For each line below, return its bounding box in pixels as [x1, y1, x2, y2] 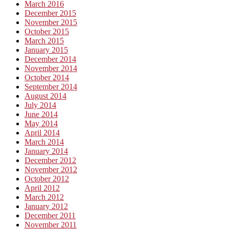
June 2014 [25, 109, 58, 119]
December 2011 [25, 211, 76, 220]
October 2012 [25, 174, 69, 183]
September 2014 [25, 82, 77, 91]
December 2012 [25, 155, 76, 165]
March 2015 [25, 36, 64, 45]
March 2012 [25, 192, 64, 201]
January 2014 [25, 146, 68, 155]
